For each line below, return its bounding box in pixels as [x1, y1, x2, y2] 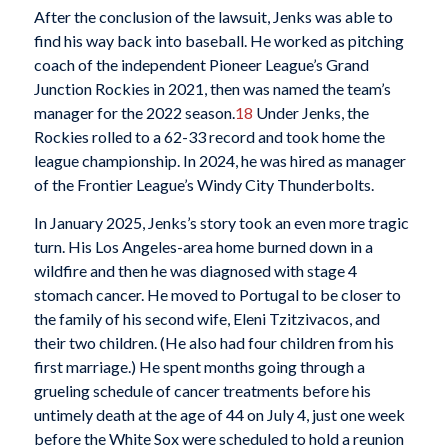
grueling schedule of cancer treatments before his [33, 381, 371, 401]
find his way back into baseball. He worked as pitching [33, 31, 404, 51]
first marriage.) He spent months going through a [33, 357, 365, 377]
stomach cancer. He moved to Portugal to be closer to [33, 285, 401, 305]
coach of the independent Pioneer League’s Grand [33, 55, 369, 75]
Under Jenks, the [252, 103, 369, 123]
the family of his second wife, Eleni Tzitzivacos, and [33, 309, 380, 329]
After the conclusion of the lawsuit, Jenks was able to [33, 7, 393, 27]
